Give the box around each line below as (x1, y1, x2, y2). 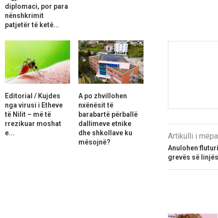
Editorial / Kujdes (5, 91, 60, 100)
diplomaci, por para (5, 2, 68, 10)
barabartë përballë (78, 110, 138, 118)
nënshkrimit (5, 11, 44, 19)
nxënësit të (78, 101, 113, 109)
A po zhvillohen (78, 91, 127, 100)
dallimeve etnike (78, 119, 131, 127)
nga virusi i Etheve (5, 101, 63, 109)
